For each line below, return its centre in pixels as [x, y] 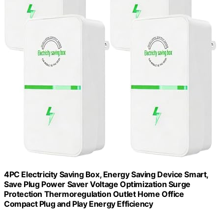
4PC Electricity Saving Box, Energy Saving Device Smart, [106, 174]
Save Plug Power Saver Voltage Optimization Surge [97, 184]
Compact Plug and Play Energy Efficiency [79, 204]
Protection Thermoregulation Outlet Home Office [94, 194]
